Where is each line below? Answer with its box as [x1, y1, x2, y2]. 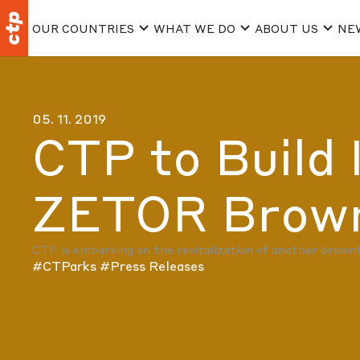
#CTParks [32, 257, 100, 274]
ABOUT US [255, 20, 318, 35]
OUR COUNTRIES [32, 20, 134, 35]
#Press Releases [100, 257, 204, 274]
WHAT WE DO [153, 20, 235, 35]
